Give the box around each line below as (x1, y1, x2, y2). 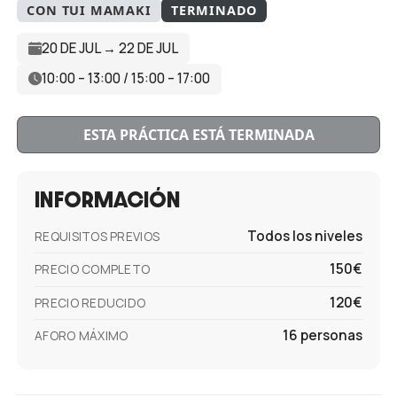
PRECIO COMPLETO (35, 261, 151, 278)
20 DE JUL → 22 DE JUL (41, 38, 178, 58)
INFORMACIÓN (35, 188, 182, 210)
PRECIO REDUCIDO (35, 294, 146, 311)
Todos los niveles (246, 227, 362, 246)
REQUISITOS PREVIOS (35, 229, 160, 245)
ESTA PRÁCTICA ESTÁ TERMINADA (82, 124, 315, 144)
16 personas (282, 326, 362, 346)
